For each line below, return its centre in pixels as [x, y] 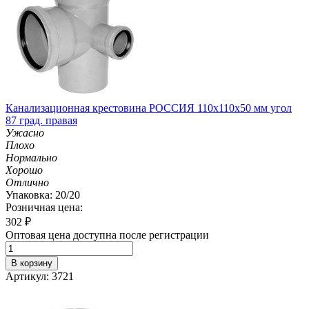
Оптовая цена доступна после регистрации [107, 235]
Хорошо [24, 170]
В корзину [32, 263]
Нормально [31, 157]
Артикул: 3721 [40, 276]
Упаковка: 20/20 [43, 195]
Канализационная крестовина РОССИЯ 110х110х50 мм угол [149, 108]
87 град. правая [41, 120]
